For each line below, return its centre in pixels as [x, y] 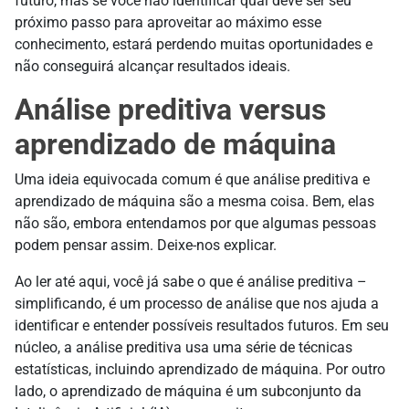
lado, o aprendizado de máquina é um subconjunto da [188, 392]
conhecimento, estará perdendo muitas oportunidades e [194, 45]
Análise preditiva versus [170, 110]
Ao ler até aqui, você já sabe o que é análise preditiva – [191, 282]
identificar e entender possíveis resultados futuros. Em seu [202, 326]
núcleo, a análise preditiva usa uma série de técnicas [184, 348]
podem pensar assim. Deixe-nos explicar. [146, 246]
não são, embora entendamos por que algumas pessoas [195, 224]
